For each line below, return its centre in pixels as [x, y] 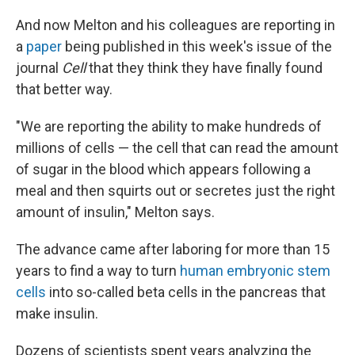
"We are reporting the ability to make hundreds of [169, 126]
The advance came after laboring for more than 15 [173, 249]
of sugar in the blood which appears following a [163, 169]
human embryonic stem [255, 271]
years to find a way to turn [98, 271]
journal [39, 68]
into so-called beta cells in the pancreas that [186, 292]
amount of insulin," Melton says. [115, 212]
